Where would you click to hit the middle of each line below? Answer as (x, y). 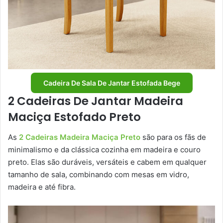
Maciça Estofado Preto (76, 117)
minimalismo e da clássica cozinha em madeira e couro (104, 149)
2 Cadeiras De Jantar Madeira (96, 101)
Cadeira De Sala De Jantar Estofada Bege (111, 83)
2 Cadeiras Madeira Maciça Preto (80, 137)
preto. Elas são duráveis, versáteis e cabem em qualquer (107, 162)
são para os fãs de (173, 137)
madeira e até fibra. (43, 187)
